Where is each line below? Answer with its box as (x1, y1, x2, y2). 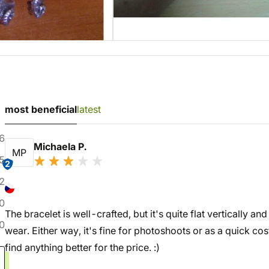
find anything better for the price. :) (5, 241, 160, 253)
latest (77, 103, 101, 115)
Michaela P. (34, 141, 89, 153)
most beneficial (5, 103, 77, 115)
